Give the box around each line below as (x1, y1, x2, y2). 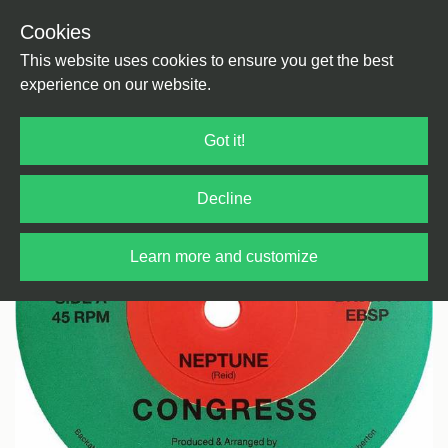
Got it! (203, 132, 245, 149)
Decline (196, 190, 252, 207)
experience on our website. (20, 76, 211, 93)
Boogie (158, 42, 190, 57)
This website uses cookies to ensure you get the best (20, 52, 393, 69)
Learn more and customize (130, 248, 318, 265)
